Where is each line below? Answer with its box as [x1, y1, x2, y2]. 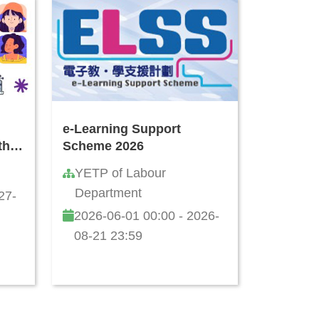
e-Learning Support [63, 121, 181, 136]
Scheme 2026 [63, 138, 144, 153]
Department [75, 185, 142, 200]
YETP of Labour [75, 165, 166, 180]
